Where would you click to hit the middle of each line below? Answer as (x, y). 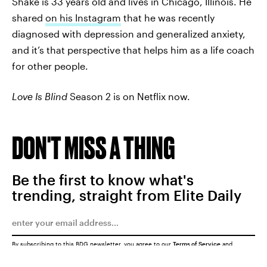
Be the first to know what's (103, 180)
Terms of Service (197, 244)
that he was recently (168, 18)
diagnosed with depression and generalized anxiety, (129, 34)
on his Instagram (83, 18)
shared (29, 18)
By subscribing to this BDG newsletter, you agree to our (92, 244)
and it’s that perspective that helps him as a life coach (133, 50)
